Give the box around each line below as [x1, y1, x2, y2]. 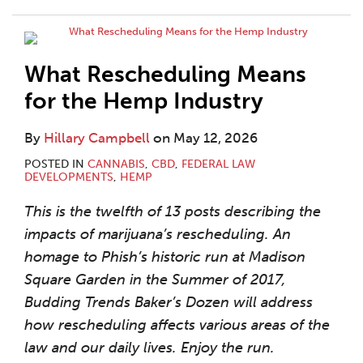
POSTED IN [24, 157, 88, 171]
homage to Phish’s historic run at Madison [24, 248, 305, 266]
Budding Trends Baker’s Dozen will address [24, 293, 313, 311]
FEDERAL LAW [181, 157, 255, 171]
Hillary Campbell [44, 130, 150, 146]
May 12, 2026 [173, 130, 258, 146]
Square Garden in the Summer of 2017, [24, 271, 286, 288]
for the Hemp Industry [24, 88, 263, 114]
